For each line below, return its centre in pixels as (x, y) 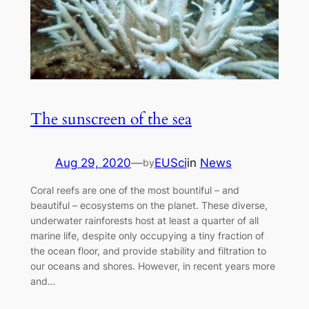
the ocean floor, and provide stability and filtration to (148, 251)
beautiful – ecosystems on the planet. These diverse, (149, 206)
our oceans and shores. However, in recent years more (152, 266)
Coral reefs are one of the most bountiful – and (134, 190)
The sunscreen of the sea (111, 119)
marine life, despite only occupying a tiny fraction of (147, 236)
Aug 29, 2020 (93, 162)
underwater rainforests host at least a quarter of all (144, 221)
